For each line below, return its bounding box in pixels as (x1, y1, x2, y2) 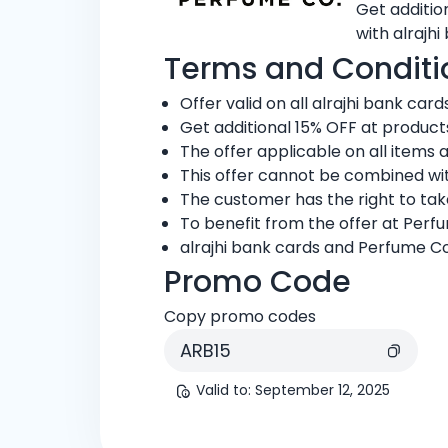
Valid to (196, 380, 248, 400)
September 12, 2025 (255, 380, 390, 400)
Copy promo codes (164, 305, 316, 328)
